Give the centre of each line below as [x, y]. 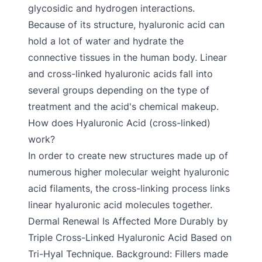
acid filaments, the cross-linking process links [129, 188]
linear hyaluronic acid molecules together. [120, 205]
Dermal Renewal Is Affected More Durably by [128, 221]
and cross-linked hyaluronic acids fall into [120, 74]
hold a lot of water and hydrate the [106, 41]
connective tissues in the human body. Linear [127, 57]
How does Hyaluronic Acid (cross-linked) [119, 123]
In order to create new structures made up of [128, 156]
